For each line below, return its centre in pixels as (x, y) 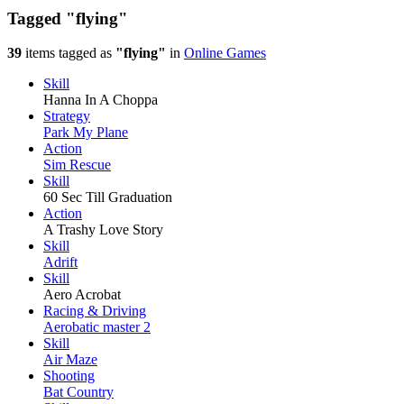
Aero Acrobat (82, 295)
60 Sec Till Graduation (108, 197)
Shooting (69, 376)
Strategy (67, 116)
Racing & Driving (95, 311)
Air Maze (70, 360)
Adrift (60, 262)
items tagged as (69, 53)
